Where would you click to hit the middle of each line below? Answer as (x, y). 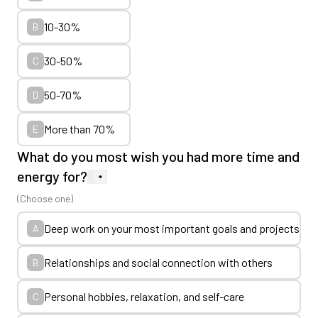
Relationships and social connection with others (158, 262)
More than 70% (79, 129)
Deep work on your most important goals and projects (172, 228)
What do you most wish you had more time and (158, 156)
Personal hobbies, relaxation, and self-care (144, 296)
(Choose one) (45, 198)
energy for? (52, 176)
